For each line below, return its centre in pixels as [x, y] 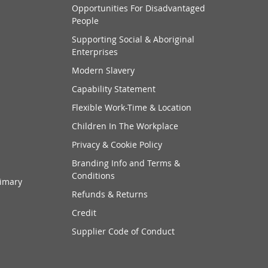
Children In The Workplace [125, 126]
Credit [84, 213]
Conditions [94, 176]
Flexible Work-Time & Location [132, 108]
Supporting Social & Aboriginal [133, 39]
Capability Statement [114, 89]
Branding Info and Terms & [126, 163]
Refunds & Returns [110, 194]
